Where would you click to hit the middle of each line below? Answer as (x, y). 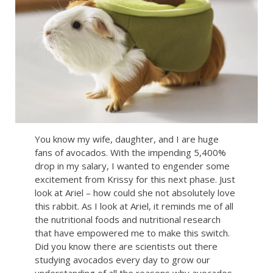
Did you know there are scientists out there (126, 246)
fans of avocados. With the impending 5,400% (130, 152)
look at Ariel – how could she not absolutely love (135, 192)
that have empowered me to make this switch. (132, 232)
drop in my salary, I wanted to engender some (132, 165)
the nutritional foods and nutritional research (127, 219)
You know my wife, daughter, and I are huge (126, 139)
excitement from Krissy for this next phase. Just (135, 179)
